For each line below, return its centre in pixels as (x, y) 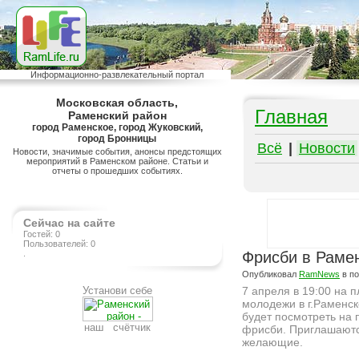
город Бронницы (117, 139)
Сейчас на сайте (69, 223)
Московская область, (117, 103)
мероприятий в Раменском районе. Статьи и (117, 161)
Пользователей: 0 (59, 244)
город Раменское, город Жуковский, (117, 127)
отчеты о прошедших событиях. (117, 171)
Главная (291, 117)
